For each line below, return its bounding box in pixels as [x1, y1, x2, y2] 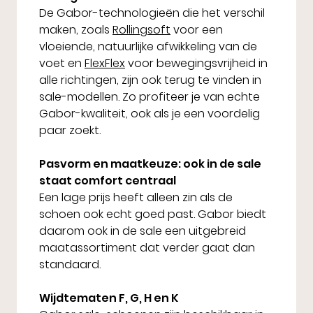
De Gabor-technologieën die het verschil [39, 5, 265, 22]
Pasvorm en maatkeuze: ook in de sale [39, 156, 261, 173]
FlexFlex [85, 55, 125, 72]
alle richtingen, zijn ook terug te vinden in [39, 72, 261, 89]
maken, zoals [39, 22, 112, 38]
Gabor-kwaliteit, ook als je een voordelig [39, 105, 260, 122]
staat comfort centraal [39, 173, 176, 189]
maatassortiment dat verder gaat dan [39, 240, 255, 256]
